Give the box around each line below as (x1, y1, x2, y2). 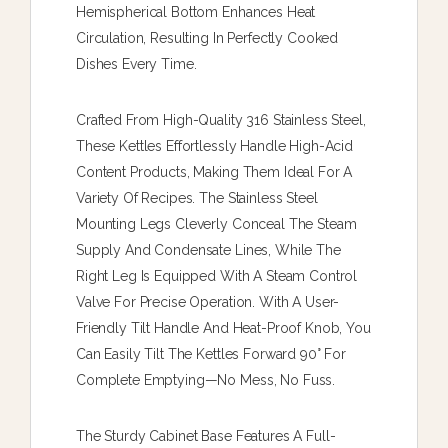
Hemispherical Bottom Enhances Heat (76, 3, 316, 20)
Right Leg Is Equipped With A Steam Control (76, 267, 358, 284)
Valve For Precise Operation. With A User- (76, 293, 340, 310)
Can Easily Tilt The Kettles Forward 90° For (76, 345, 346, 362)
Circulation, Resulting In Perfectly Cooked (76, 29, 339, 46)
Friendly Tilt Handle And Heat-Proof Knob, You (76, 319, 371, 336)
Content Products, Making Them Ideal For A (76, 163, 353, 180)
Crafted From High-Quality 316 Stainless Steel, (76, 111, 366, 128)
